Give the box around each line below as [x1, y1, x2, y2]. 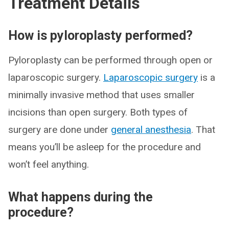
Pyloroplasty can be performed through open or [8, 54, 213, 66]
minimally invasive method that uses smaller [8, 89, 195, 101]
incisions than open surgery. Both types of [8, 106, 188, 118]
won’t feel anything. [8, 158, 89, 170]
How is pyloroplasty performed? [8, 28, 193, 43]
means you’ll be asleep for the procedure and [8, 141, 201, 153]
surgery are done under [8, 124, 111, 135]
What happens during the [8, 190, 153, 204]
